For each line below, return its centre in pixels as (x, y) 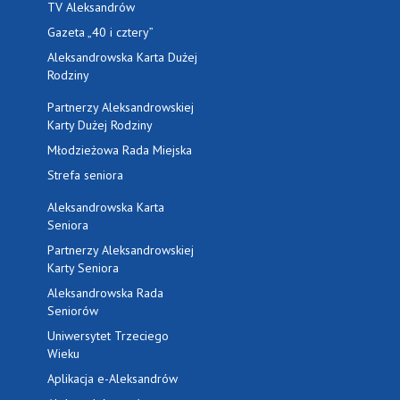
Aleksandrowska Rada (106, 293)
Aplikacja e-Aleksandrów (113, 379)
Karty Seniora (83, 268)
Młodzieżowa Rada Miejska (120, 150)
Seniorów (73, 311)
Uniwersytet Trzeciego (108, 336)
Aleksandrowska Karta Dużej (123, 57)
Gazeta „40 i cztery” (101, 32)
